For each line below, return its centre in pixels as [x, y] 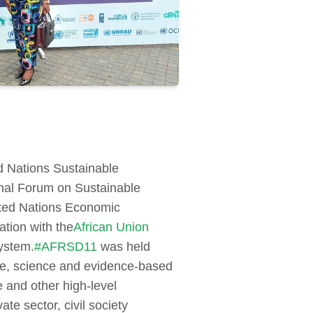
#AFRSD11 [66, 247]
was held [124, 247]
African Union [111, 227]
